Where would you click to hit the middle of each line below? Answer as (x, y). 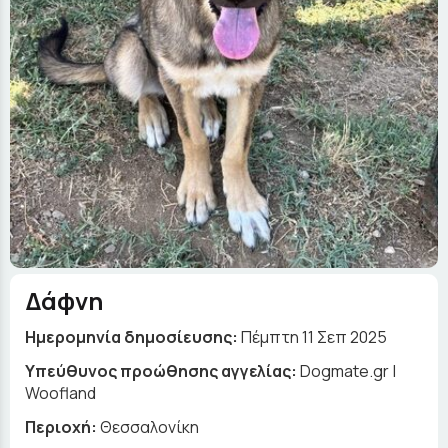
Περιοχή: (62, 427)
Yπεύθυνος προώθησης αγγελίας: (162, 371)
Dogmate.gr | (348, 371)
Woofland (60, 393)
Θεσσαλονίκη (149, 427)
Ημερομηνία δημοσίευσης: (131, 337)
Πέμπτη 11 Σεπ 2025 (314, 337)
